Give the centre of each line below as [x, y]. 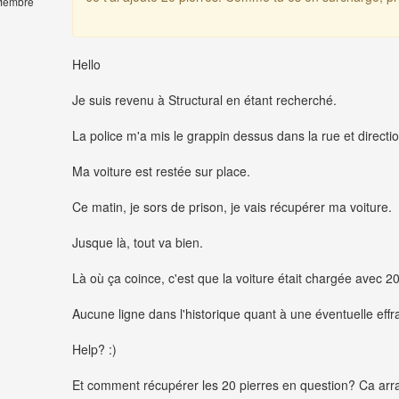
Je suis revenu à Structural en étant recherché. [204, 100]
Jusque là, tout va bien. [138, 243]
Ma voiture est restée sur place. [161, 171]
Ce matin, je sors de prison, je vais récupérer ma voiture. [232, 207]
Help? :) [94, 350]
